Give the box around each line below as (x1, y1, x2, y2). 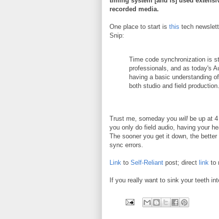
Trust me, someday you (109, 115, 179, 122)
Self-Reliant (131, 159, 163, 166)
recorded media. (109, 5, 159, 13)
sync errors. (109, 141, 143, 149)
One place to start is (109, 23, 169, 30)
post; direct (163, 159, 199, 166)
